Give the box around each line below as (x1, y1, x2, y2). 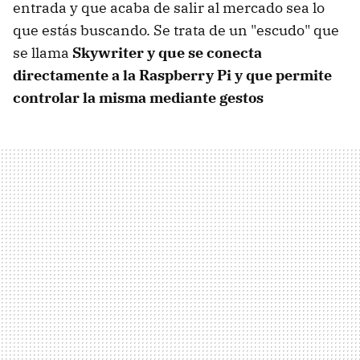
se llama (13, 43, 72, 62)
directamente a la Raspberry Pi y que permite (13, 65, 332, 84)
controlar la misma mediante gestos (13, 88, 264, 107)
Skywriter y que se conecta (72, 43, 262, 62)
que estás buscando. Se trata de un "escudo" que (13, 20, 339, 39)
